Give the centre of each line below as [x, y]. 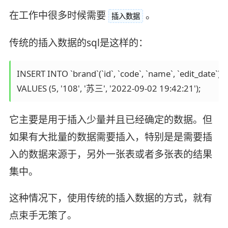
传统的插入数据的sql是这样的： [78, 42]
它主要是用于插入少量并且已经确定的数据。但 [110, 120]
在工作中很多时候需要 [57, 15]
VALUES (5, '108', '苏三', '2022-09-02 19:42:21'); [108, 89]
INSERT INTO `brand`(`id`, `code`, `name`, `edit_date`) [119, 74]
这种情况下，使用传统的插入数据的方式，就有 [110, 198]
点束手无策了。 [43, 216]
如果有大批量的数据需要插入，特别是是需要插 [110, 137]
